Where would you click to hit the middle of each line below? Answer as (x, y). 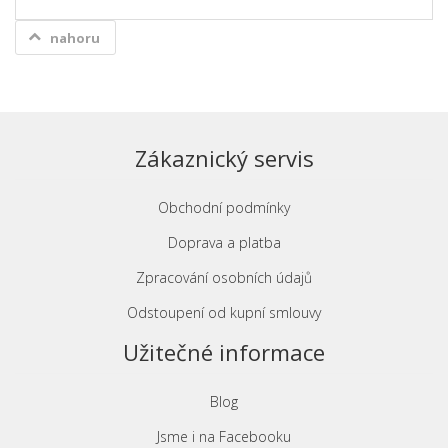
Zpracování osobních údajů (224, 277)
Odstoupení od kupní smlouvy (224, 312)
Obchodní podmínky (224, 207)
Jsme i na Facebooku (224, 436)
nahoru (75, 38)
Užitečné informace (224, 352)
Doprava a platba (224, 242)
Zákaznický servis (224, 158)
